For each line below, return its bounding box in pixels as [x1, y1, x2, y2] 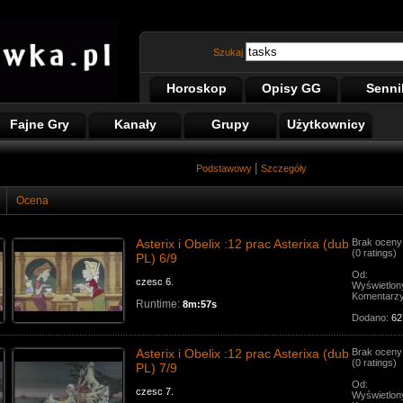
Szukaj [213, 46, 246, 58]
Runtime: [136, 298, 180, 310]
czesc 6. [136, 276, 174, 287]
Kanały [113, 117, 157, 131]
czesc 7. [136, 386, 174, 397]
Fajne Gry [10, 117, 69, 131]
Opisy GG [262, 81, 321, 95]
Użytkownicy [286, 117, 365, 131]
